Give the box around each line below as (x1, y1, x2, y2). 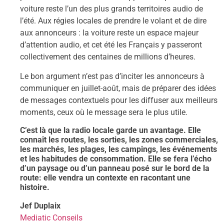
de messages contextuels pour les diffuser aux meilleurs (20, 95, 217, 105)
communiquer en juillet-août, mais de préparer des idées (20, 83, 216, 93)
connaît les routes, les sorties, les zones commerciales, (20, 135, 218, 145)
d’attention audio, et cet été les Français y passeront (20, 40, 202, 50)
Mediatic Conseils (20, 213, 82, 223)
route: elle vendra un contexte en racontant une (20, 173, 190, 183)
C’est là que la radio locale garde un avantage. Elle (20, 125, 201, 135)
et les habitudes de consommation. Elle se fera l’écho (20, 154, 211, 164)
